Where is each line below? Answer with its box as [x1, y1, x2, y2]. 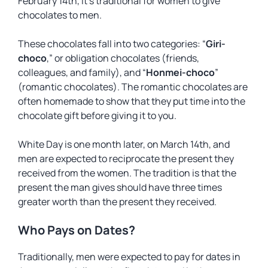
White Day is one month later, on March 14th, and [18, 138, 230, 151]
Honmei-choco [146, 66, 215, 79]
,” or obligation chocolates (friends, [47, 51, 199, 65]
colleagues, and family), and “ [18, 66, 146, 79]
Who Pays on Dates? [18, 222, 135, 238]
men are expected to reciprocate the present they [18, 152, 234, 165]
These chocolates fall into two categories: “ [18, 37, 206, 50]
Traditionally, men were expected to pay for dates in [18, 250, 240, 263]
